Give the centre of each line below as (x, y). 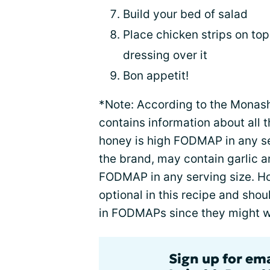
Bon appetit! (156, 76)
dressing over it (165, 55)
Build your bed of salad (185, 14)
